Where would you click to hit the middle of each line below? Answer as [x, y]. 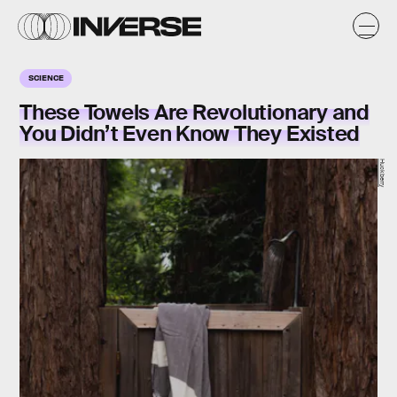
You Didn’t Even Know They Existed [190, 133]
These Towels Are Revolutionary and [195, 112]
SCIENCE [46, 77]
